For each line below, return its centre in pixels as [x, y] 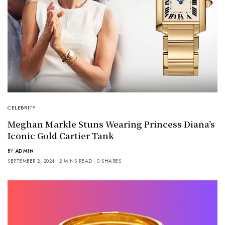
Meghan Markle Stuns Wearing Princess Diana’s [111, 124]
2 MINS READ [76, 161]
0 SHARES [109, 161]
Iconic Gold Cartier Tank [61, 135]
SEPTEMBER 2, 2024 [31, 161]
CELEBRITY [22, 107]
